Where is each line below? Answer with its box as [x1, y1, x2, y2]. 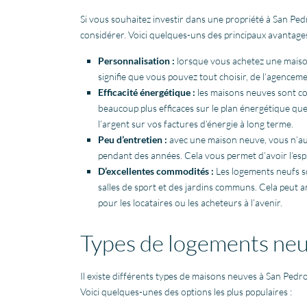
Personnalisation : [98, 54, 175, 66]
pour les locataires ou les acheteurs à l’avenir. [98, 196, 282, 208]
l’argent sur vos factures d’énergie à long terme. [98, 117, 293, 130]
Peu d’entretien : [98, 133, 169, 145]
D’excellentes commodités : [98, 164, 214, 177]
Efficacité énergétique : [98, 86, 195, 98]
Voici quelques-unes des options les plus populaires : [80, 285, 292, 297]
